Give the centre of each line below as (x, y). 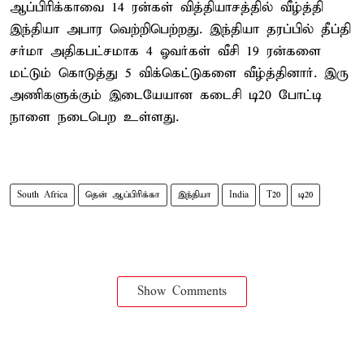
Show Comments (182, 291)
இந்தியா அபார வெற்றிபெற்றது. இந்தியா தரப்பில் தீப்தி (180, 29)
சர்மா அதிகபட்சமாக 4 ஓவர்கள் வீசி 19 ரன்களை (165, 51)
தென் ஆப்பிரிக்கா (123, 195)
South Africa (42, 195)
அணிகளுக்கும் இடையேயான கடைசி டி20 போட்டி (166, 95)
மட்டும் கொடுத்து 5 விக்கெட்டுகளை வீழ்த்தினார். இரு (179, 73)
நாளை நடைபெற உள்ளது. (94, 117)
